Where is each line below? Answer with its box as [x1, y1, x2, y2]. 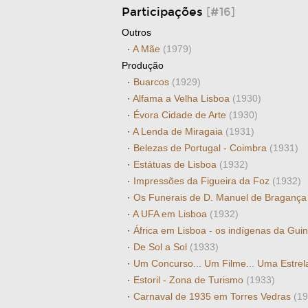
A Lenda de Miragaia [133, 126, 225, 137]
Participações [122, 5, 206, 19]
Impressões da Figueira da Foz [133, 175, 272, 186]
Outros [122, 27, 151, 38]
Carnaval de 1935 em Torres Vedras [133, 291, 294, 302]
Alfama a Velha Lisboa [133, 93, 232, 104]
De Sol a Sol [133, 241, 190, 252]
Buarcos [133, 76, 172, 87]
